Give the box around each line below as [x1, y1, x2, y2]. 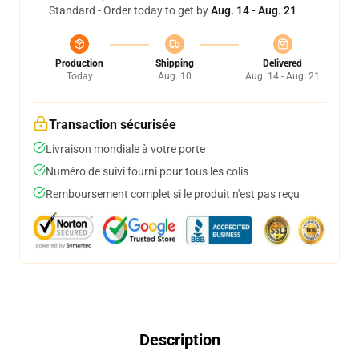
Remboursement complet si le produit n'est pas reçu [46, 188, 300, 200]
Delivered [263, 58, 302, 69]
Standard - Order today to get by [49, 4, 211, 17]
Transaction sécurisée [49, 117, 176, 132]
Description [139, 330, 220, 349]
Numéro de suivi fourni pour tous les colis [46, 165, 248, 178]
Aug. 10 [157, 71, 192, 82]
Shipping [155, 58, 194, 69]
